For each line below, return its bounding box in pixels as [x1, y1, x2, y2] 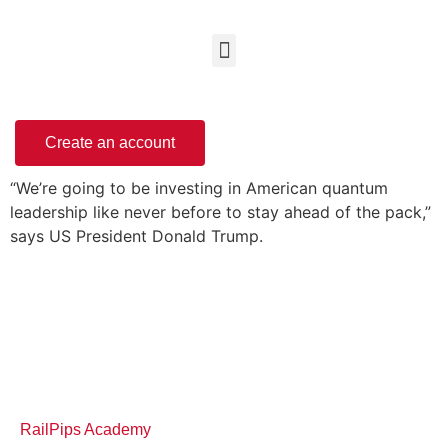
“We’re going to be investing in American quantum [10, 178, 388, 198]
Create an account [45, 134, 175, 151]
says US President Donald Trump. [10, 226, 263, 246]
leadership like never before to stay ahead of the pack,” [10, 202, 431, 222]
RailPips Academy [20, 421, 151, 439]
